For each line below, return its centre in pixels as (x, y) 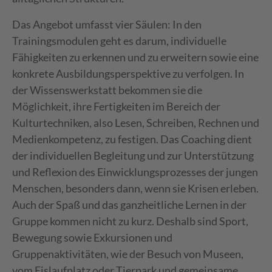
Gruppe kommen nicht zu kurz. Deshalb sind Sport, (130, 221)
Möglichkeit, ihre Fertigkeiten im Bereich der (116, 106)
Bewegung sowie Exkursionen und (92, 237)
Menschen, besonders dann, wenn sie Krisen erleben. (135, 188)
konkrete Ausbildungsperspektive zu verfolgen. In (128, 73)
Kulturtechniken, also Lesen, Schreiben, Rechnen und (136, 123)
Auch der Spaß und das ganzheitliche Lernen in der (129, 205)
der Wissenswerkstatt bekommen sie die (107, 90)
